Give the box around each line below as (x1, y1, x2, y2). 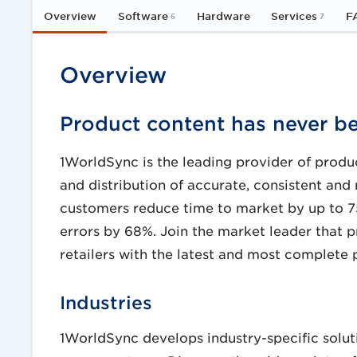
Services (271, 9, 318, 22)
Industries (59, 292, 152, 312)
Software (117, 9, 168, 22)
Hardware (196, 9, 250, 22)
